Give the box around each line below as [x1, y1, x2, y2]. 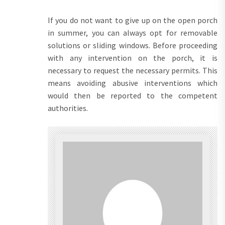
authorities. [48, 102, 88, 113]
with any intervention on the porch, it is [48, 52, 217, 63]
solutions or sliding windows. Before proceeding [48, 40, 217, 50]
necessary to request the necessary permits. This [48, 65, 217, 75]
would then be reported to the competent [48, 90, 217, 100]
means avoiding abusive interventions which [48, 77, 217, 88]
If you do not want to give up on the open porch [48, 15, 217, 25]
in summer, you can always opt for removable [48, 27, 217, 38]
